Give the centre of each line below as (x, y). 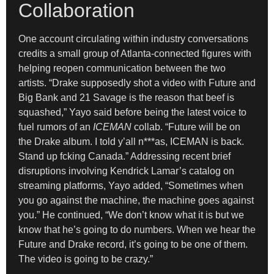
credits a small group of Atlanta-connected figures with (135, 54)
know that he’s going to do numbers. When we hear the (137, 230)
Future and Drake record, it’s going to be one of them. (133, 245)
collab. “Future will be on (186, 127)
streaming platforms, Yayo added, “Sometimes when (131, 186)
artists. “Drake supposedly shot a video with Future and (137, 83)
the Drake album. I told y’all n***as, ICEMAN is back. (131, 142)
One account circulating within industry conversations (133, 39)
